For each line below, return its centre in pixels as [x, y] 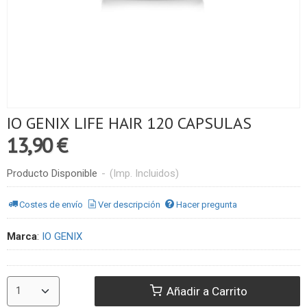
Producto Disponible [52, 173]
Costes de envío [51, 205]
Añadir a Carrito [206, 292]
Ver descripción [130, 205]
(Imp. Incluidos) [144, 173]
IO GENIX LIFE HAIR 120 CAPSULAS [129, 123]
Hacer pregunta [206, 205]
